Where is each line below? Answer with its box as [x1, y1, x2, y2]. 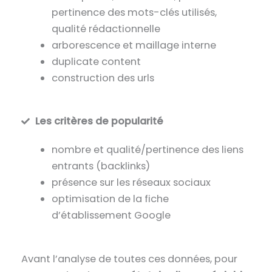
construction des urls [51, 70, 154, 85]
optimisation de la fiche [51, 192, 169, 206]
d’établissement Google [51, 208, 171, 223]
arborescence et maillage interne [51, 38, 216, 52]
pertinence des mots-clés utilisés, [51, 5, 217, 19]
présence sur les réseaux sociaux [51, 175, 211, 190]
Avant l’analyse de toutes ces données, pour [21, 251, 238, 266]
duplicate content [51, 54, 141, 69]
